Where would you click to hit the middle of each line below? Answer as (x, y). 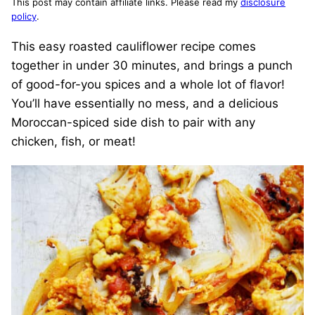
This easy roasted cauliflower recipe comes (134, 46)
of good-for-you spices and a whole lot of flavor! (148, 84)
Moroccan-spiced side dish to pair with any (133, 122)
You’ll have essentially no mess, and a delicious (145, 103)
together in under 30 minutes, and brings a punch (152, 65)
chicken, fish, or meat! (73, 141)
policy (24, 16)
